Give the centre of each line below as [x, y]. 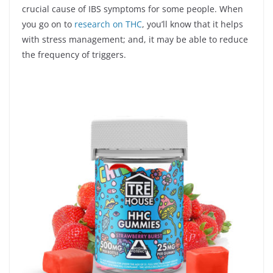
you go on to [48, 24]
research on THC [108, 24]
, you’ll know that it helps [193, 24]
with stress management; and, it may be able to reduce [135, 39]
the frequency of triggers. [75, 55]
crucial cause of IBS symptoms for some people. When [133, 9]
